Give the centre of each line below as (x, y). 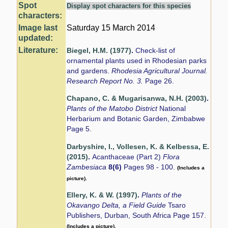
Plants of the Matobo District (113, 109)
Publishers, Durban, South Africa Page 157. (137, 215)
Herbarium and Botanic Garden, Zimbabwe (136, 119)
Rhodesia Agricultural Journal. (160, 71)
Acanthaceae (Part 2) (128, 157)
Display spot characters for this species (129, 6)
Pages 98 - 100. (150, 167)
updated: (36, 38)
